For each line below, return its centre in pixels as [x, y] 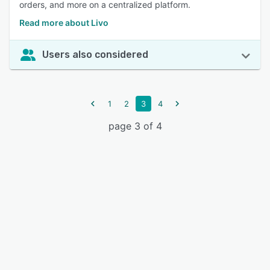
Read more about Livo [64, 23]
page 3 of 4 [135, 126]
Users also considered [95, 55]
